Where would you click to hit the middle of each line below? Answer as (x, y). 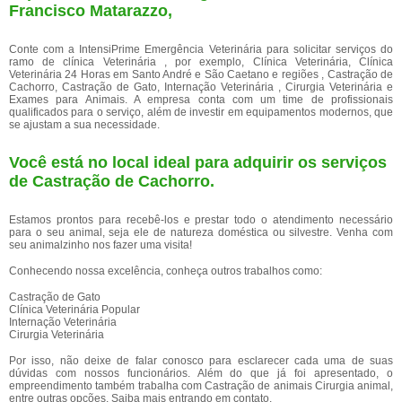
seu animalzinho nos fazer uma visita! (100, 245)
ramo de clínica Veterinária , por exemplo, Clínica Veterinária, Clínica (201, 62)
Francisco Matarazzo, (91, 11)
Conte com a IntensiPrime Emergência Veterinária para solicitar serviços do (201, 49)
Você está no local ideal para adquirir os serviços (198, 162)
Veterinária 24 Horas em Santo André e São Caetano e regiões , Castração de (201, 74)
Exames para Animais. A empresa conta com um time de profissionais (201, 100)
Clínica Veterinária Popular (74, 310)
